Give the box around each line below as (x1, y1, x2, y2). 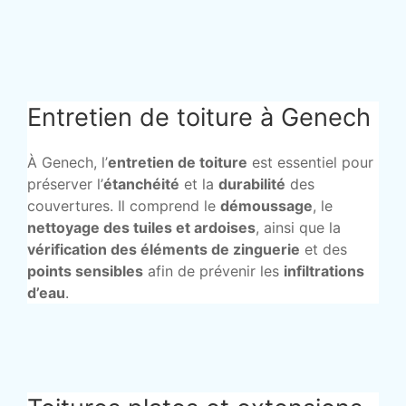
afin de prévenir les (143, 262, 284, 281)
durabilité (218, 175, 285, 194)
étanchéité (103, 175, 179, 194)
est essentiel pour (247, 153, 373, 172)
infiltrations (284, 262, 364, 281)
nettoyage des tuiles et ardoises (27, 218, 256, 237)
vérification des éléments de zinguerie (27, 240, 300, 259)
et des (300, 240, 347, 259)
